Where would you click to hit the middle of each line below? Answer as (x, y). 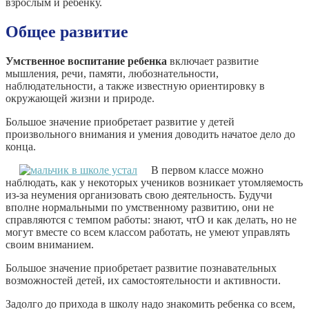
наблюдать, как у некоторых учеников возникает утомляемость (154, 182)
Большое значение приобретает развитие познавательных (141, 268)
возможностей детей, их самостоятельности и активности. (143, 280)
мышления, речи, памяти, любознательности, (112, 73)
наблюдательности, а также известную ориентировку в (135, 86)
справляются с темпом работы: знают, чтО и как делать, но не (151, 219)
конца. (21, 146)
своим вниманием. (50, 244)
